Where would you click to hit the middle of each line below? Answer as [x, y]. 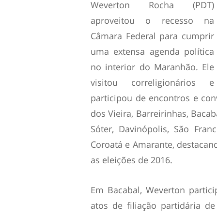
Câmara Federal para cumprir [152, 36]
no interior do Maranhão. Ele [152, 67]
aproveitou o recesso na [152, 20]
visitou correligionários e [152, 82]
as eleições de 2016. [132, 160]
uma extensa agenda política [152, 51]
